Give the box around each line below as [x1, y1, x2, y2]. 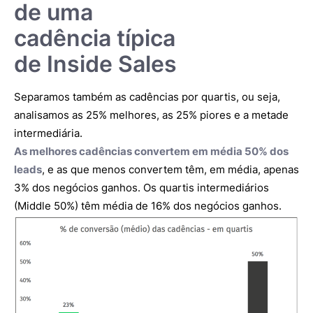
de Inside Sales [14, 50, 177, 78]
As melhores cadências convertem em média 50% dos [14, 145, 289, 159]
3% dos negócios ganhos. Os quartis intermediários [14, 181, 269, 195]
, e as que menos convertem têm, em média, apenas [42, 163, 299, 177]
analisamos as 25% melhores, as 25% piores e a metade [14, 108, 289, 122]
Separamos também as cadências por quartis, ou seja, [14, 90, 280, 104]
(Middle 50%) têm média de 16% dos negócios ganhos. [14, 199, 282, 213]
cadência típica [14, 24, 175, 52]
